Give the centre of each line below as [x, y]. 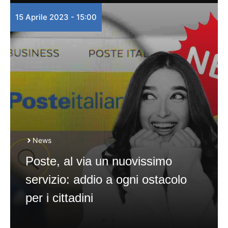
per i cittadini [59, 198]
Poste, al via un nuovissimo [99, 161]
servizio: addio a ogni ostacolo [106, 179]
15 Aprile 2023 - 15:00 [56, 17]
